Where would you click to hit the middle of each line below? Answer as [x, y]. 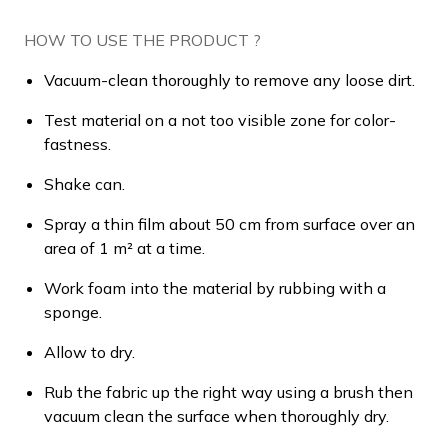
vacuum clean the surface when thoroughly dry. [216, 415]
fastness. [77, 143]
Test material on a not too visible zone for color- [220, 119]
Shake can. [84, 183]
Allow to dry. [89, 351]
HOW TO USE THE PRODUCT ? [142, 39]
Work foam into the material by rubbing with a [215, 287]
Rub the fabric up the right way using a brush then [228, 391]
